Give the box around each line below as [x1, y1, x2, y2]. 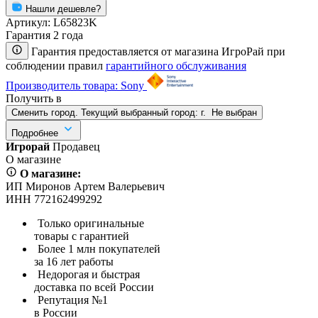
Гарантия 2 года [6, 28, 83, 41]
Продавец [53, 140, 100, 153]
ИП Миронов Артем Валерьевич [6, 180, 165, 192]
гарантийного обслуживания [106, 59, 246, 72]
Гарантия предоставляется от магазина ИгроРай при [31, 45, 285, 57]
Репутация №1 [38, 293, 108, 306]
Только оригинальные [38, 216, 144, 229]
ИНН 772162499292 [6, 192, 102, 205]
